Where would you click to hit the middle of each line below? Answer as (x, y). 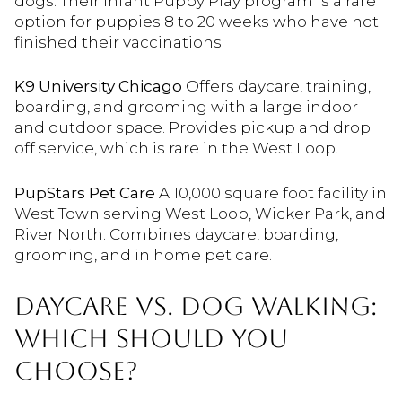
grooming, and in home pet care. (143, 255)
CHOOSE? (76, 370)
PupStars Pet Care (85, 193)
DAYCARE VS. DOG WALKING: (196, 306)
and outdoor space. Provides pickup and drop (192, 128)
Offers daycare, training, (276, 87)
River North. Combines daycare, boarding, (176, 235)
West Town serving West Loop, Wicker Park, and (200, 214)
